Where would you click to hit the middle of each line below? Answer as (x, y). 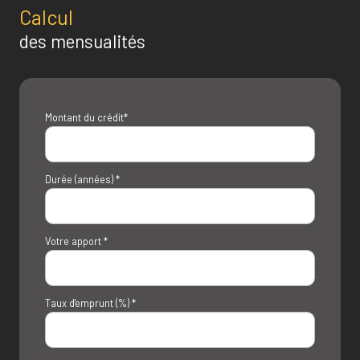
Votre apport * (76, 241)
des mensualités (82, 41)
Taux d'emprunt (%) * (90, 303)
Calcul (46, 16)
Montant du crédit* (86, 117)
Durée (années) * (82, 179)
